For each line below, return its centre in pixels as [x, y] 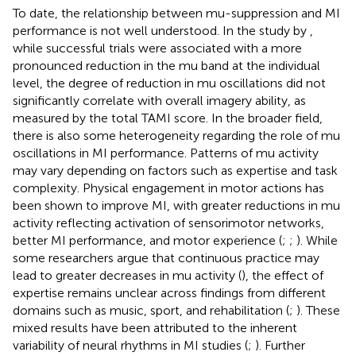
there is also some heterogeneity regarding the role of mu [176, 135]
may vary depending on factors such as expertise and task [175, 170]
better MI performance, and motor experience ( [147, 240]
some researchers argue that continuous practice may [166, 257]
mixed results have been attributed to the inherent [155, 327]
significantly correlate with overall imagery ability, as [159, 100]
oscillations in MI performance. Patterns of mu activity [166, 153]
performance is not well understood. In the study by [161, 30]
